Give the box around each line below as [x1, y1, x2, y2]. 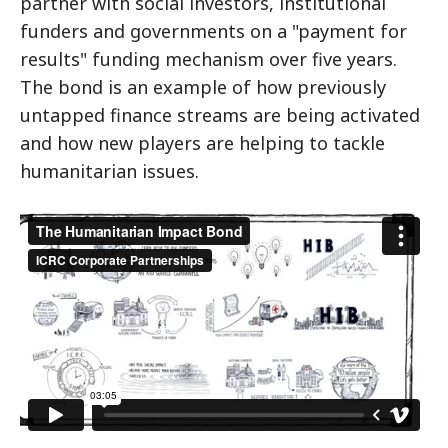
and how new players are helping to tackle [20, 131, 385, 155]
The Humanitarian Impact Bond [20, 211, 299, 235]
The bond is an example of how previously [20, 75, 386, 99]
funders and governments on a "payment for [20, 19, 407, 43]
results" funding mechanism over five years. [20, 47, 397, 71]
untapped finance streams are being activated [20, 103, 420, 127]
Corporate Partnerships [20, 239, 225, 263]
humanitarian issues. [20, 159, 199, 183]
